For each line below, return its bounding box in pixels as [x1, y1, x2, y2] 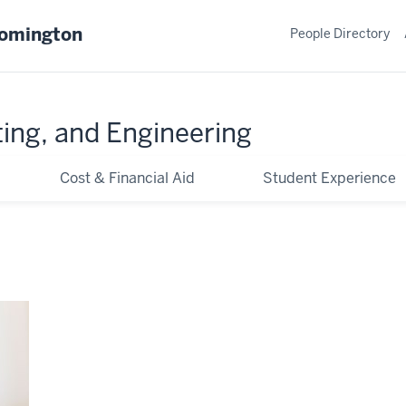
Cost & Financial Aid [60, 168, 196, 188]
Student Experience [262, 168, 396, 188]
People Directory [290, 24, 390, 42]
